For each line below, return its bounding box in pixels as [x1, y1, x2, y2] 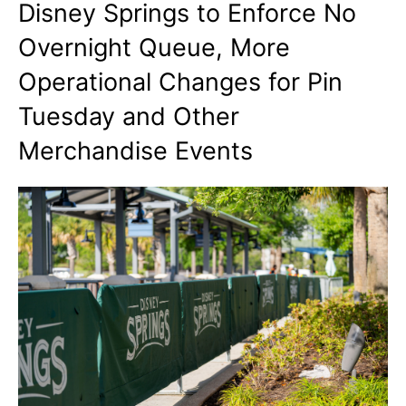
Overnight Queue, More [18, 33, 290, 63]
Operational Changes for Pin [18, 67, 343, 98]
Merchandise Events [18, 136, 253, 167]
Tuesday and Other [18, 101, 239, 132]
